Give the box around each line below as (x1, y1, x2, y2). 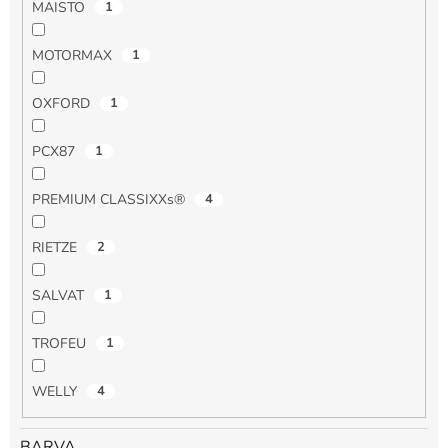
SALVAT (31, 286, 88, 306)
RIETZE (31, 238, 81, 258)
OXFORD (31, 94, 94, 114)
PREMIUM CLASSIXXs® (31, 190, 189, 210)
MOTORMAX (31, 46, 116, 66)
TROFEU (31, 334, 90, 354)
